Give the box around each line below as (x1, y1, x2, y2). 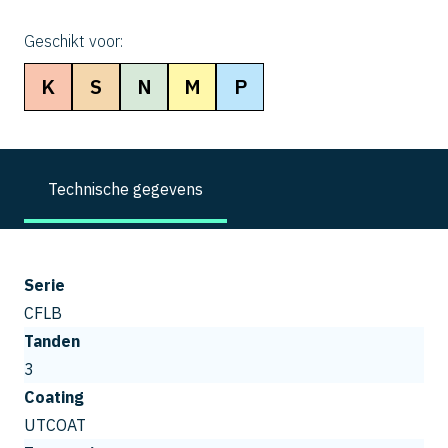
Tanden (24, 330, 80, 351)
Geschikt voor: (24, 30, 123, 51)
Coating (24, 386, 84, 407)
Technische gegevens (48, 178, 203, 199)
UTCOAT (24, 414, 86, 435)
